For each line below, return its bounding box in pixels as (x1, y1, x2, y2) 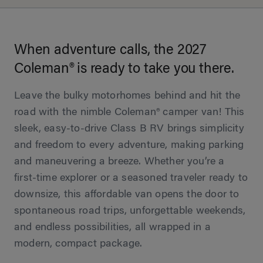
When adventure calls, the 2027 (14, 43, 206, 58)
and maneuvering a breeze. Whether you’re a (14, 156, 225, 167)
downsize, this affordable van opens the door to (14, 189, 240, 200)
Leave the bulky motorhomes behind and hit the (14, 90, 241, 102)
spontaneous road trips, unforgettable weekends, (14, 205, 246, 217)
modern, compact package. (14, 238, 143, 249)
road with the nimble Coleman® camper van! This (14, 107, 245, 118)
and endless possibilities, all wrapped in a (14, 222, 211, 233)
